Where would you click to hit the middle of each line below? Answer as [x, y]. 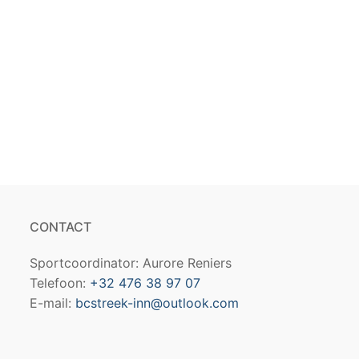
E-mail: [53, 303]
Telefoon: [60, 283]
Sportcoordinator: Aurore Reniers [131, 263]
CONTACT [61, 227]
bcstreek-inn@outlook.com [157, 303]
